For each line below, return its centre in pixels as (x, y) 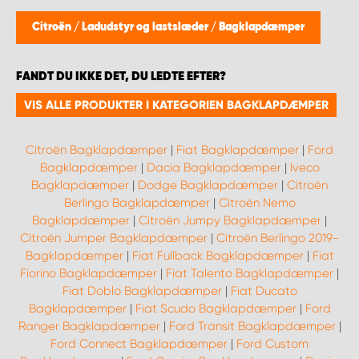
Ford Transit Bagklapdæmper (252, 326)
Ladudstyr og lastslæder (146, 27)
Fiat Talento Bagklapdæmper (250, 273)
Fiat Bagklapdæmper (238, 150)
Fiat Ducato (264, 291)
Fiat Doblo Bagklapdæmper (142, 291)
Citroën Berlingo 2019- (278, 238)
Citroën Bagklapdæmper (97, 150)
